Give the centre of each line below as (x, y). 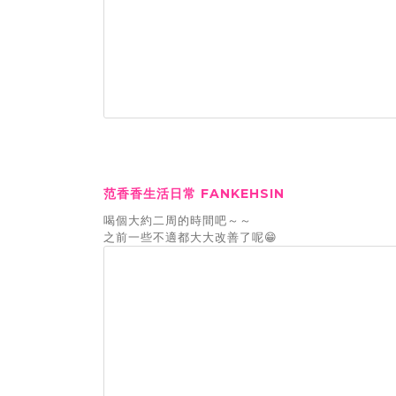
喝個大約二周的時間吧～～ (178, 220)
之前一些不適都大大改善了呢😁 (190, 236)
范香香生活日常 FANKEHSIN (194, 193)
